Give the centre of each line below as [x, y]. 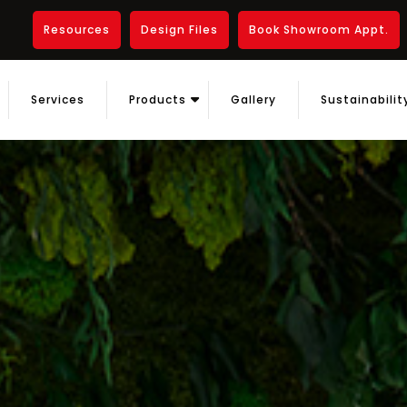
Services [58, 99]
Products [158, 99]
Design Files [180, 30]
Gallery [253, 99]
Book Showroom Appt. [319, 30]
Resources [77, 30]
